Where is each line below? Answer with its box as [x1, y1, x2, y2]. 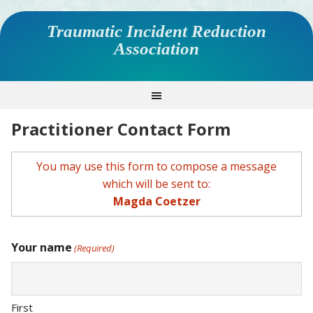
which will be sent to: [103, 176, 210, 191]
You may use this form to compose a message [36, 159, 277, 174]
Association [114, 39, 199, 58]
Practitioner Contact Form [11, 117, 231, 140]
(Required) [74, 242, 115, 254]
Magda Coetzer [112, 194, 201, 209]
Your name [11, 240, 72, 255]
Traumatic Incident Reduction [47, 22, 266, 41]
